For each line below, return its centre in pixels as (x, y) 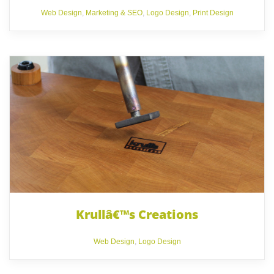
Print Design (213, 13)
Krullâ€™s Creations (137, 214)
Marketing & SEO (114, 13)
